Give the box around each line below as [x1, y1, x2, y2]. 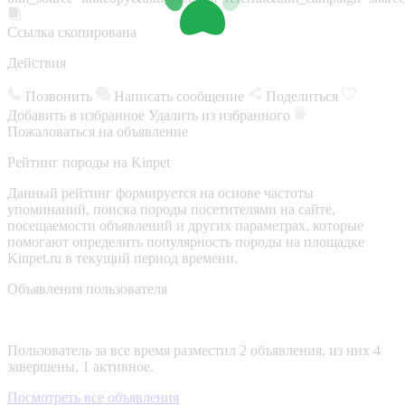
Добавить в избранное [7, 107, 148, 123]
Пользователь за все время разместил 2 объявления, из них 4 [7, 342, 381, 358]
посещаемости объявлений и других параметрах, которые [7, 217, 363, 233]
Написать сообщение [114, 88, 244, 104]
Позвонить [25, 88, 92, 104]
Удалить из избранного [148, 107, 294, 123]
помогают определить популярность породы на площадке [7, 233, 364, 250]
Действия [7, 54, 66, 71]
